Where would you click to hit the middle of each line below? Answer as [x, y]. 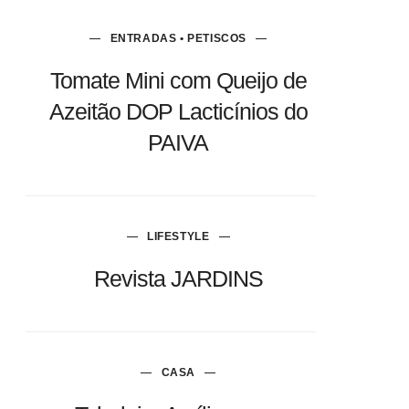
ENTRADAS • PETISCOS [178, 38]
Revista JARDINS [178, 278]
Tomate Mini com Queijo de [178, 80]
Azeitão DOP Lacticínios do [178, 111]
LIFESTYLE [178, 236]
